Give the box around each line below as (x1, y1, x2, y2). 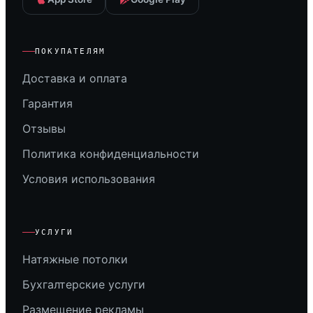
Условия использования (22, 172, 155, 187)
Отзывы (22, 122, 66, 136)
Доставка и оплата (22, 71, 127, 86)
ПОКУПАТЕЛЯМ (35, 47, 106, 57)
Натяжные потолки (22, 252, 128, 267)
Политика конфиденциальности (22, 147, 199, 161)
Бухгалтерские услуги (22, 277, 145, 292)
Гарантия (22, 96, 73, 111)
